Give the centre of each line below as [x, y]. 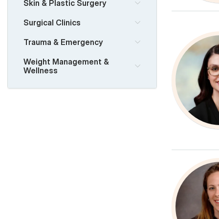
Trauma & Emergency [63, 42]
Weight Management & [66, 61]
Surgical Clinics [52, 22]
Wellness [41, 70]
